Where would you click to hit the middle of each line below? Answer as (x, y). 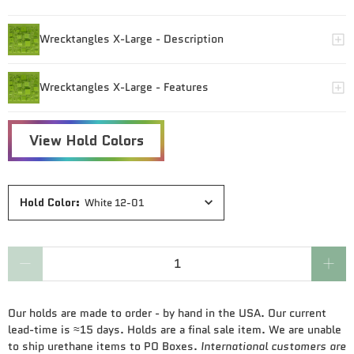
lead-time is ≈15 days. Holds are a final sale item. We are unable (175, 329)
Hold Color (48, 203)
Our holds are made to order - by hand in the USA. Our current (167, 313)
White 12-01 (114, 202)
